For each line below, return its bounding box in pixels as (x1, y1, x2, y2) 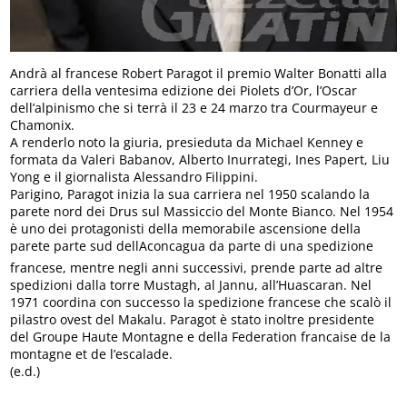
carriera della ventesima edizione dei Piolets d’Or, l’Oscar (10, 82, 358, 100)
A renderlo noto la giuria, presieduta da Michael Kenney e (10, 134, 364, 152)
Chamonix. (10, 116, 75, 134)
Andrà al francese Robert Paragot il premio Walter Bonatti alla (10, 65, 388, 83)
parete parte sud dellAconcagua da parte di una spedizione (10, 237, 374, 255)
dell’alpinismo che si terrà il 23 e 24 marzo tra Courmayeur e (10, 99, 379, 117)
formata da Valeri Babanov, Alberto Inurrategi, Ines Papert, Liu (10, 151, 391, 169)
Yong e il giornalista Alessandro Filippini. (10, 168, 259, 186)
